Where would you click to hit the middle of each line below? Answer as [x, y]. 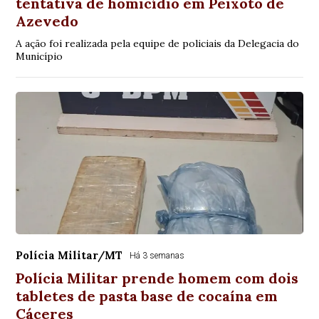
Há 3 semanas [157, 256]
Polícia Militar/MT [69, 256]
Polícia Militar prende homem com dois [157, 278]
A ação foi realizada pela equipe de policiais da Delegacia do [158, 44]
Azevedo [47, 21]
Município [40, 57]
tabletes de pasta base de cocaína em [147, 296]
